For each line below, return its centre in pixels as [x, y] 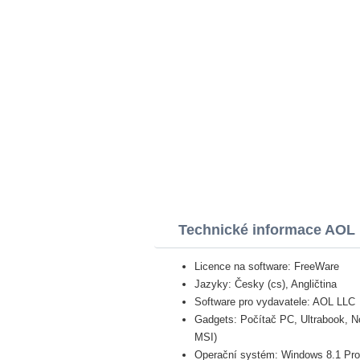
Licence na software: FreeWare [267, 266]
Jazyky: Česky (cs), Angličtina [266, 284]
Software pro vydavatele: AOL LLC [275, 302]
